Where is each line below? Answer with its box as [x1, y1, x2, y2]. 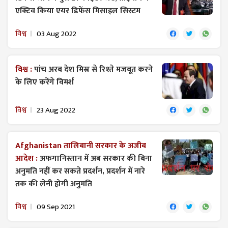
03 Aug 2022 [37, 27, 76, 40]
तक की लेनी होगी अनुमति [15, 177, 92, 191]
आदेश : [15, 151, 40, 165]
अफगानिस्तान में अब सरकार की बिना [40, 151, 152, 165]
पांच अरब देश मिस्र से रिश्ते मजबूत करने [34, 62, 153, 76]
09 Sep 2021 [37, 200, 75, 213]
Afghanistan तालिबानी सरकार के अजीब [15, 138, 146, 153]
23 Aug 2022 [37, 103, 75, 117]
